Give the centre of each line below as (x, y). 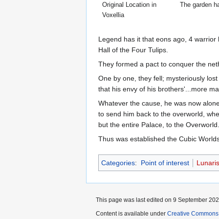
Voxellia (113, 15)
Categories (118, 163)
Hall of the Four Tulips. (133, 50)
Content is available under (131, 213)
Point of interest (165, 163)
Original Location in (129, 5)
